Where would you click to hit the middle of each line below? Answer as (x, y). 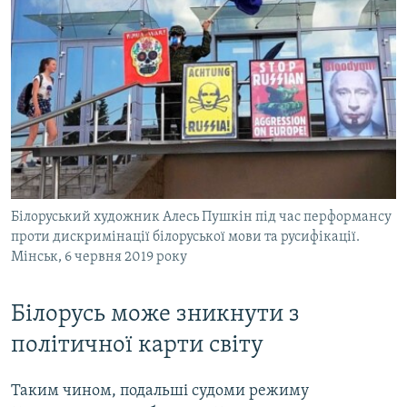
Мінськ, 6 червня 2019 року (99, 257)
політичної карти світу (137, 345)
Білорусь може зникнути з (155, 314)
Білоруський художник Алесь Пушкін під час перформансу (201, 217)
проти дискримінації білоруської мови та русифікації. (185, 237)
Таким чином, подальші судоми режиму (160, 391)
